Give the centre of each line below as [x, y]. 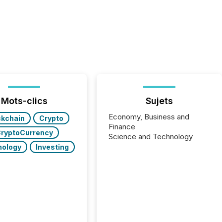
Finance [122, 127]
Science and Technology [151, 137]
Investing [52, 147]
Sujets [160, 101]
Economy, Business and [149, 117]
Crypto [51, 118]
